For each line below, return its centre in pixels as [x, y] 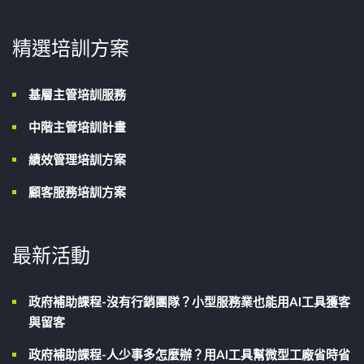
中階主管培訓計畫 [77, 127]
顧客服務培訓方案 [77, 192]
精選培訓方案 [71, 48]
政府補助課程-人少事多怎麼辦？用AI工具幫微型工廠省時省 [189, 355]
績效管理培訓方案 [77, 160]
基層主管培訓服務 [77, 95]
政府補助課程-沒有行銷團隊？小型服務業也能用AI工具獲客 [189, 302]
